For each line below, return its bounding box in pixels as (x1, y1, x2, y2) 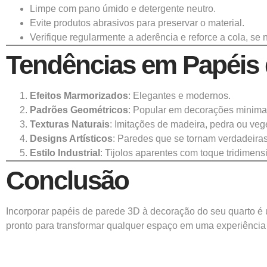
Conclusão (6, 165, 129, 195)
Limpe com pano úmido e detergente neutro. (30, 3, 216, 14)
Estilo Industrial (30, 147, 100, 158)
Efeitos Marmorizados (30, 90, 128, 101)
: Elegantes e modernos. (128, 90, 231, 101)
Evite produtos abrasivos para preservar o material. (30, 17, 244, 28)
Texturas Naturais (30, 119, 110, 129)
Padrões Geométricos (30, 104, 128, 115)
